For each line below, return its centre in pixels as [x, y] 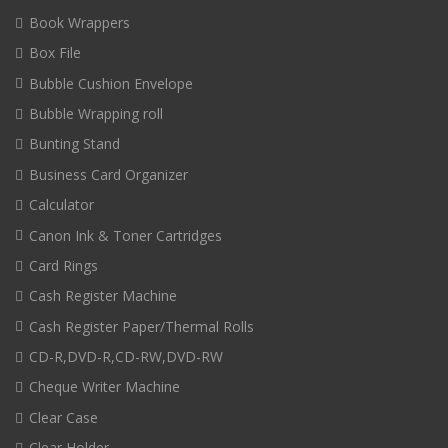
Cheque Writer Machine [104, 387]
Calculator [61, 205]
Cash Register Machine [103, 296]
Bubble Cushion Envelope [111, 83]
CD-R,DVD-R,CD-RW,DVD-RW [126, 357]
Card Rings [63, 265]
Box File [55, 53]
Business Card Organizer [108, 174]
